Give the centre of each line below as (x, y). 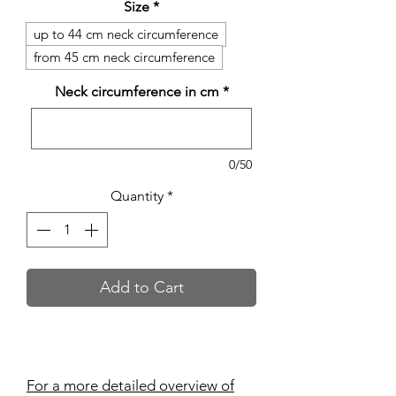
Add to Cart (141, 288)
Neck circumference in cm (137, 92)
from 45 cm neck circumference (124, 57)
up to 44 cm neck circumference (126, 34)
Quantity (137, 196)
